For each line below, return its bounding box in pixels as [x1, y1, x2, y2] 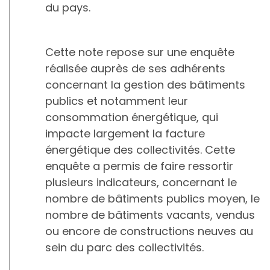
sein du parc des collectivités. [45, 239, 204, 255]
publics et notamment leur [45, 93, 188, 108]
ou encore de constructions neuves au [45, 223, 253, 239]
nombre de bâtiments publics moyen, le [45, 190, 260, 206]
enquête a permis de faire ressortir [45, 158, 233, 174]
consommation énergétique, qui [45, 109, 218, 125]
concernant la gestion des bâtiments [45, 77, 245, 92]
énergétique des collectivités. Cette [45, 142, 235, 157]
